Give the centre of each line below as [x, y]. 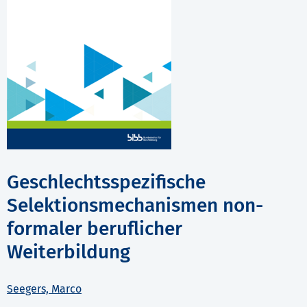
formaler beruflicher [95, 229]
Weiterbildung [69, 252]
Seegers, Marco [44, 289]
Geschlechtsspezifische [106, 182]
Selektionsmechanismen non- [135, 206]
